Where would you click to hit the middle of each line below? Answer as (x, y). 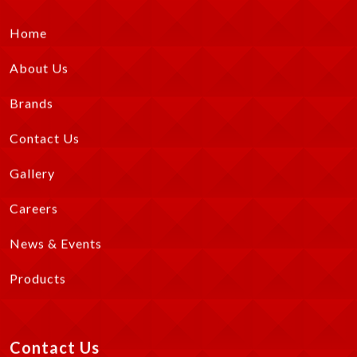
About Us (39, 65)
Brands (31, 100)
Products (38, 276)
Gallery (32, 171)
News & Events (56, 241)
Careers (34, 206)
